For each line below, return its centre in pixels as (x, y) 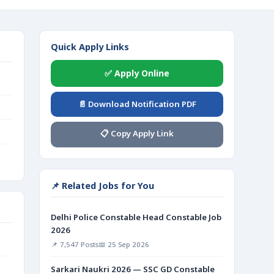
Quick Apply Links (90, 47)
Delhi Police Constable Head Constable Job (136, 217)
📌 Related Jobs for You (102, 186)
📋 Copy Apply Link (137, 133)
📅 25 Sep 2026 (124, 244)
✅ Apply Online (137, 73)
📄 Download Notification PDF (137, 104)
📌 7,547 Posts (75, 244)
